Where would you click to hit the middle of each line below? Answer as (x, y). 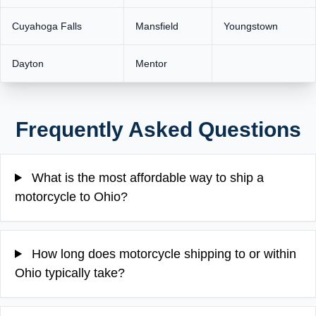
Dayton (28, 63)
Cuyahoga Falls (47, 26)
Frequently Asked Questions (158, 129)
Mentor (151, 63)
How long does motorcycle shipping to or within (163, 254)
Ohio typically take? (70, 273)
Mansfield (157, 26)
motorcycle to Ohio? (71, 196)
